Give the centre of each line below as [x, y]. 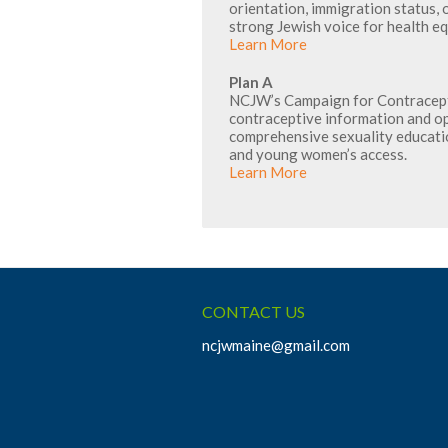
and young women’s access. [318, 154]
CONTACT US [253, 311]
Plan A [251, 82]
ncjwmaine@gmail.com [276, 345]
